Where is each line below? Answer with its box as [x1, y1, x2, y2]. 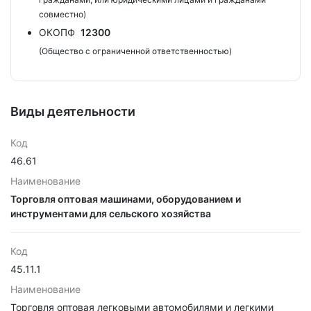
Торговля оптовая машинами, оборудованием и [10, 193, 241, 205]
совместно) [39, 9, 86, 19]
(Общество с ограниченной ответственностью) [39, 46, 232, 56]
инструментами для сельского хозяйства [10, 208, 211, 219]
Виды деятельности [10, 104, 135, 119]
